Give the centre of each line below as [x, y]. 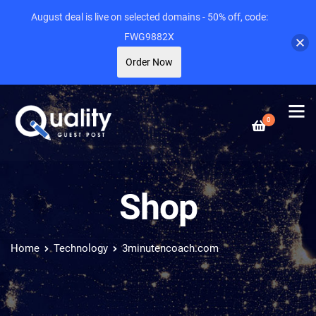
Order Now [149, 62]
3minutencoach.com [170, 248]
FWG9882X [149, 37]
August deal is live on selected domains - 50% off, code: [149, 17]
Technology [81, 248]
